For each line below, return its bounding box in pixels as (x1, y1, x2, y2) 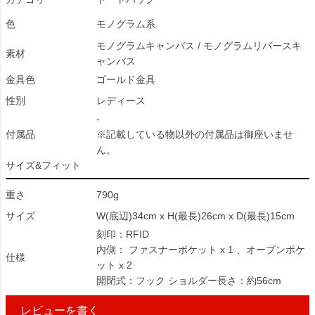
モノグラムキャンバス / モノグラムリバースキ (96, 40, 302, 51)
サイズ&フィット (6, 160, 81, 171)
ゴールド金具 (96, 74, 155, 85)
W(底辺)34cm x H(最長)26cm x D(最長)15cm (96, 210, 295, 221)
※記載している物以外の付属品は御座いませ (96, 129, 293, 140)
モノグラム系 (96, 18, 155, 30)
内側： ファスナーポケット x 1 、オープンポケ (96, 244, 305, 255)
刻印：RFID (96, 229, 149, 240)
